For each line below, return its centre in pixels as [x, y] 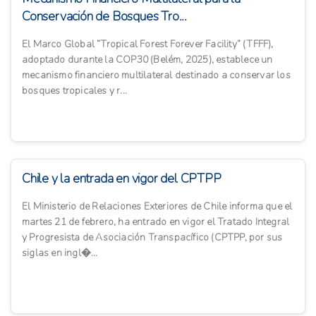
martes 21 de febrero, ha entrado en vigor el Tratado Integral [156, 222]
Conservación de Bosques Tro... [105, 17]
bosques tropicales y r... [74, 91]
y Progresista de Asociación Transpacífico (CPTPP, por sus [152, 238]
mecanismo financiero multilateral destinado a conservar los [156, 75]
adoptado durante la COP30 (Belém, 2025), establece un [147, 60]
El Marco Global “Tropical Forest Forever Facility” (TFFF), [148, 44]
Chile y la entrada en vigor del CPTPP [122, 179]
